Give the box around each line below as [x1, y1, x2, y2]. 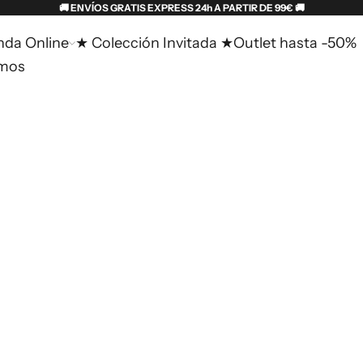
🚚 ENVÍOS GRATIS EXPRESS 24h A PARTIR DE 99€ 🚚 [58, 2, 305, 14]
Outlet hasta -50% [233, 34, 357, 53]
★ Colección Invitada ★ [75, 34, 233, 53]
